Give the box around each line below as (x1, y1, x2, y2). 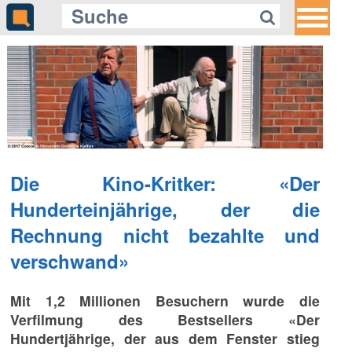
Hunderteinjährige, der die (10, 195, 320, 222)
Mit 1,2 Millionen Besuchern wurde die (10, 290, 320, 310)
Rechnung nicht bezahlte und (10, 221, 320, 248)
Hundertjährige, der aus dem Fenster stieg (10, 328, 320, 348)
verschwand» (10, 247, 130, 274)
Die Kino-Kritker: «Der (10, 169, 320, 196)
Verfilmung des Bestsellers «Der (10, 309, 320, 329)
